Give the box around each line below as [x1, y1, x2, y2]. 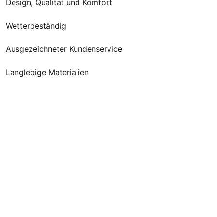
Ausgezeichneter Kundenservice [6, 44, 123, 54]
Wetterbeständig [6, 21, 67, 31]
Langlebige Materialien [6, 67, 89, 77]
